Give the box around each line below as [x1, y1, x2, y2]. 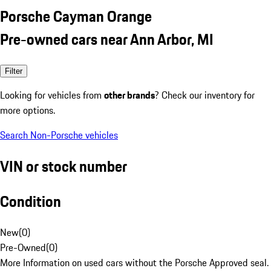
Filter [5, 66, 22, 76]
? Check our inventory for [155, 87, 255, 102]
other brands [104, 87, 155, 102]
